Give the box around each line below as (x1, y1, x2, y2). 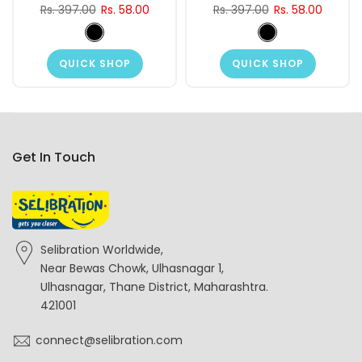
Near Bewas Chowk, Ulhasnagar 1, (40, 259, 224, 276)
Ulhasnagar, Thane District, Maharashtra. (40, 278, 268, 295)
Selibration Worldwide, (40, 241, 163, 258)
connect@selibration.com (36, 331, 183, 348)
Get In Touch (12, 147, 95, 166)
